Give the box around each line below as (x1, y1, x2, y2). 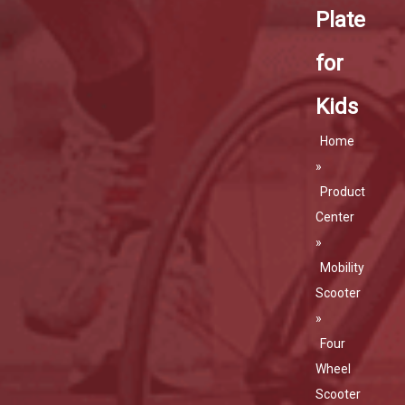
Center (315, 210, 354, 224)
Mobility (319, 260, 364, 275)
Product (319, 184, 365, 199)
